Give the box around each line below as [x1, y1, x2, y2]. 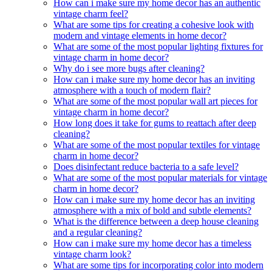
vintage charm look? [53, 248, 131, 259]
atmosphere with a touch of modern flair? [53, 84, 211, 95]
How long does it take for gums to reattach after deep [53, 117, 256, 128]
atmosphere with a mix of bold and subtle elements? [53, 205, 251, 216]
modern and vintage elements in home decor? [53, 30, 226, 41]
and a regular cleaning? [53, 226, 142, 237]
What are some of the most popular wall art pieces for [53, 95, 257, 106]
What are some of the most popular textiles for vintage [53, 139, 260, 150]
